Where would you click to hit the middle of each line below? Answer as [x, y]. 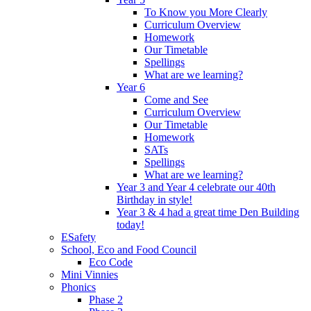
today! [131, 225]
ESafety [78, 237]
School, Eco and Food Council [129, 250]
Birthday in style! [154, 200]
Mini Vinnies [90, 275]
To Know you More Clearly [206, 12]
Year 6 [131, 87]
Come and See [176, 100]
